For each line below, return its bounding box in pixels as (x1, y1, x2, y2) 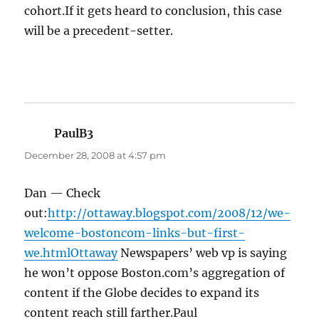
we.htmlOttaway (24, 246, 118, 261)
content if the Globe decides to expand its (24, 286, 260, 300)
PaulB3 (54, 126, 94, 141)
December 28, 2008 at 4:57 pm (24, 150, 167, 162)
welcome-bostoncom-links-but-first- (24, 226, 246, 241)
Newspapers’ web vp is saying (117, 246, 288, 261)
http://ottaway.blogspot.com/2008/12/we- (48, 206, 291, 221)
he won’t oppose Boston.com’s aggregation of (24, 266, 286, 281)
